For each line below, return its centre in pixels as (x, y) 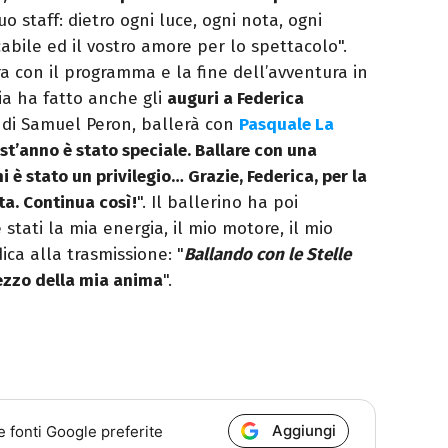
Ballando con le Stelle (267, 255)
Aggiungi (304, 431)
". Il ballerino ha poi (217, 203)
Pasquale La (286, 125)
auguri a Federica (235, 99)
